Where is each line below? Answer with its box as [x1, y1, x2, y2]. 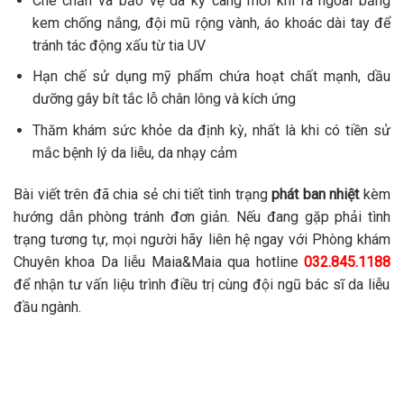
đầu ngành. [14, 298, 81, 316]
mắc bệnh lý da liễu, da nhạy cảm [32, 144, 237, 162]
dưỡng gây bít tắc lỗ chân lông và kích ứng [32, 90, 296, 108]
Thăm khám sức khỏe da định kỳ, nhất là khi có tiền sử [32, 122, 390, 140]
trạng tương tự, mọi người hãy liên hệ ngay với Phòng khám [14, 230, 390, 248]
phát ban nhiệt [271, 185, 360, 203]
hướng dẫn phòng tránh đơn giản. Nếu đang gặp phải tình [14, 207, 390, 225]
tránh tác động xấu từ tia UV [32, 36, 206, 54]
